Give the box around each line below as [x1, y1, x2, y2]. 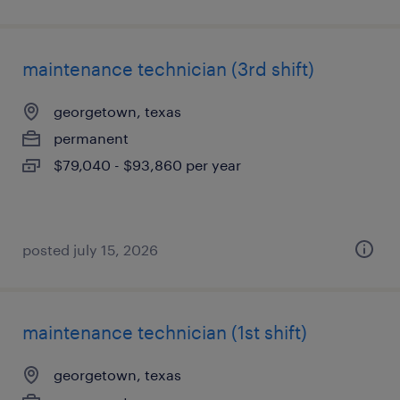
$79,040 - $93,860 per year [54, 156, 241, 173]
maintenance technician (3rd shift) [22, 58, 314, 79]
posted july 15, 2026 [22, 241, 158, 258]
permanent [54, 129, 129, 146]
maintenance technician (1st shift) [22, 321, 307, 343]
